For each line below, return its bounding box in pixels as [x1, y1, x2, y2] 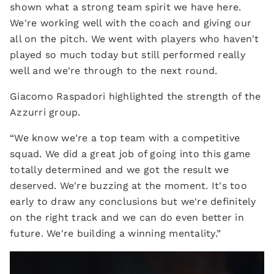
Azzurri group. [10, 106, 81, 118]
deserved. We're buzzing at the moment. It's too [10, 180, 247, 191]
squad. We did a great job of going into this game [10, 148, 251, 160]
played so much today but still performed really [10, 49, 245, 61]
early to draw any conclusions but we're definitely [10, 196, 256, 207]
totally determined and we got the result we [10, 164, 229, 176]
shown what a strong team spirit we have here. [10, 1, 242, 13]
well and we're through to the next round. [10, 65, 218, 76]
